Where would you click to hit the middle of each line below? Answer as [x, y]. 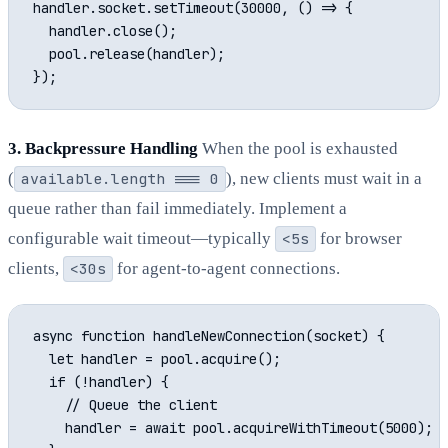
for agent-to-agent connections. [226, 269]
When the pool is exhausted [298, 149]
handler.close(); [105, 31]
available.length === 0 [119, 179]
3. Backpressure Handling [103, 149]
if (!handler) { [101, 382]
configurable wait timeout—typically [141, 239]
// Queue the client [125, 405]
